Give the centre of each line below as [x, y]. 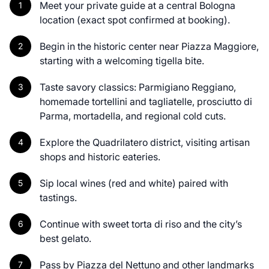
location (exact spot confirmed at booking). [135, 20]
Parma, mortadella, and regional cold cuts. [133, 116]
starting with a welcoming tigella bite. [122, 60]
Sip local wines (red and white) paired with [134, 183]
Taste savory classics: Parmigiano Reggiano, [138, 87]
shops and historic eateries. [100, 156]
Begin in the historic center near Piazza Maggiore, [149, 46]
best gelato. [65, 238]
